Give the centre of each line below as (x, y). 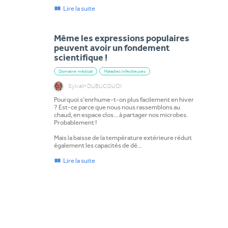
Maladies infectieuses (124, 72)
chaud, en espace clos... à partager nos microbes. (121, 115)
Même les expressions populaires (121, 40)
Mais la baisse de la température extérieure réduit (123, 138)
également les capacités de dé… (98, 146)
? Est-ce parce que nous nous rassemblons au (117, 107)
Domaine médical (75, 72)
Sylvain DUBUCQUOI (95, 86)
